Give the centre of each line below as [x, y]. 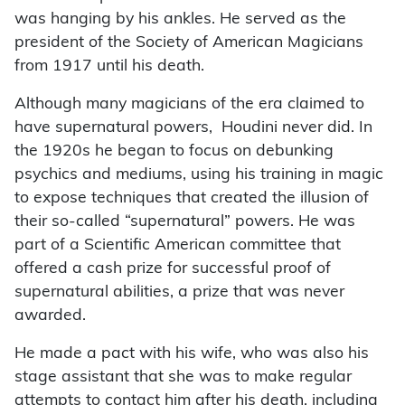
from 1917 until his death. [109, 67]
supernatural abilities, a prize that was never [179, 293]
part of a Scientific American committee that [178, 246]
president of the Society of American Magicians [189, 43]
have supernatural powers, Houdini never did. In [193, 128]
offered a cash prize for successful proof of [173, 269]
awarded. [50, 316]
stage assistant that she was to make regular [183, 378]
